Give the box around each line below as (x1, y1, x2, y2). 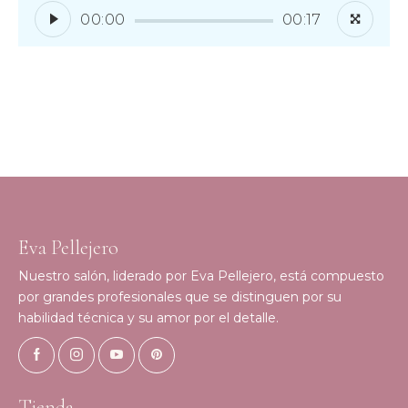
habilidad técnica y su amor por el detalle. (18, 310, 279, 327)
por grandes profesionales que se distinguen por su (18, 289, 342, 306)
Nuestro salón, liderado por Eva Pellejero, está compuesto (18, 268, 384, 285)
